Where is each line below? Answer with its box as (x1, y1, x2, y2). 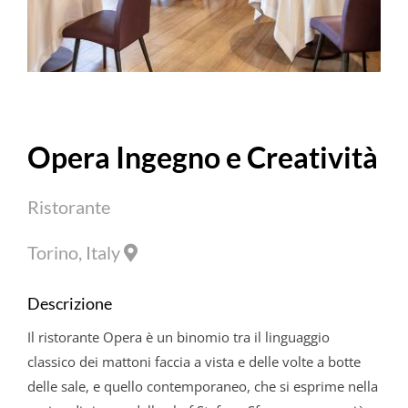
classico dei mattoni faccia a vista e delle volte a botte (26, 352, 361, 371)
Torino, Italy (26, 241, 124, 264)
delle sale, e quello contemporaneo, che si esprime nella (26, 376, 378, 395)
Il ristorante (26, 327, 103, 346)
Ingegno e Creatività (109, 139, 378, 176)
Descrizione (26, 292, 112, 313)
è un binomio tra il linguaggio (141, 327, 330, 346)
